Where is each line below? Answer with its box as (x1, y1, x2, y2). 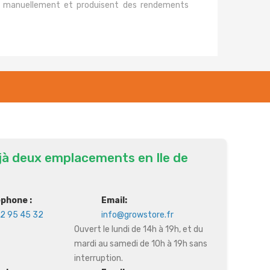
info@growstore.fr (101, 210, 174, 220)
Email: (101, 195, 127, 206)
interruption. (74, 253, 123, 263)
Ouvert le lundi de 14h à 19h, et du (74, 224, 203, 234)
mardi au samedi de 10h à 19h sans (74, 239, 207, 249)
